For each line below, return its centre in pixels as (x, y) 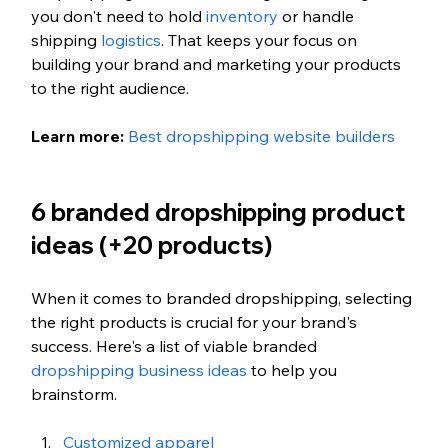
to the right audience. (109, 87)
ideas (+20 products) (151, 244)
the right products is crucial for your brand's (195, 321)
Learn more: (79, 135)
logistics (130, 39)
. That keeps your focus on (260, 39)
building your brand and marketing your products (217, 63)
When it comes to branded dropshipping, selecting (223, 297)
